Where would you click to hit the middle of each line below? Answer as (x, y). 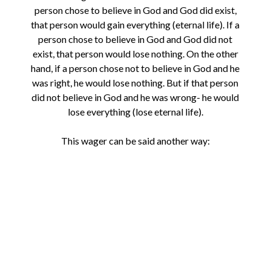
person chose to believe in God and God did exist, (135, 10)
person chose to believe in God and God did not (135, 39)
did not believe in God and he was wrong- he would (135, 97)
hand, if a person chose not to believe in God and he (135, 68)
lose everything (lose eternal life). (135, 112)
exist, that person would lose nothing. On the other (135, 54)
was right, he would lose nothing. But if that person (135, 83)
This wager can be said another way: (135, 141)
